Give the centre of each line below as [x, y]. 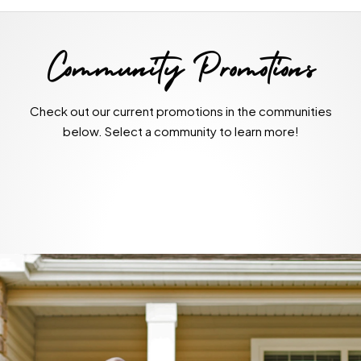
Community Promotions [180, 73]
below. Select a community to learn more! [180, 131]
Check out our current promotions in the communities [180, 111]
